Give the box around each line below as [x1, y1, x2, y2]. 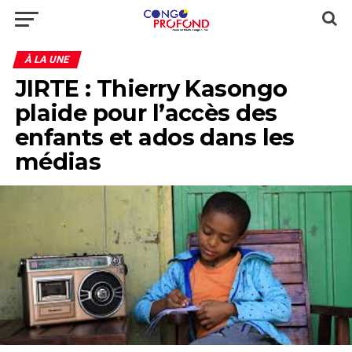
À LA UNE [23, 53, 71, 65]
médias [14, 148, 101, 175]
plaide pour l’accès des [14, 99, 277, 126]
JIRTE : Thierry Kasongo [14, 75, 288, 102]
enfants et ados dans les [14, 123, 295, 151]
